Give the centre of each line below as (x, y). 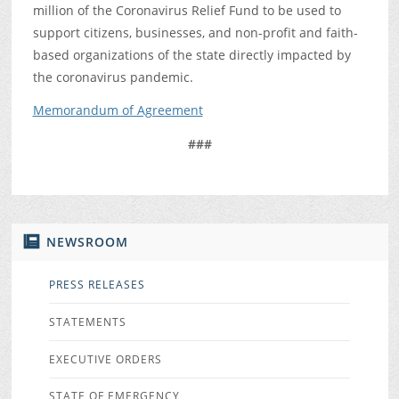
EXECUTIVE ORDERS (105, 359)
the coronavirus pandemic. (113, 77)
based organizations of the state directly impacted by (191, 54)
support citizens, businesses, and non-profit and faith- (195, 32)
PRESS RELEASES (97, 284)
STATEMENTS (87, 322)
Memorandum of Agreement (118, 110)
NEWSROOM (87, 241)
